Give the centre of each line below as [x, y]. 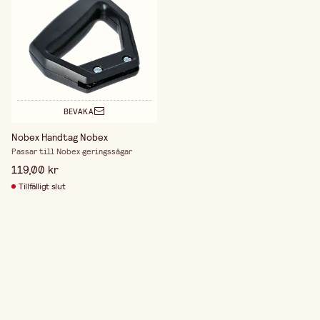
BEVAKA [79, 112]
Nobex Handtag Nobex [60, 137]
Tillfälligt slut [42, 186]
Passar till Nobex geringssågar [72, 151]
